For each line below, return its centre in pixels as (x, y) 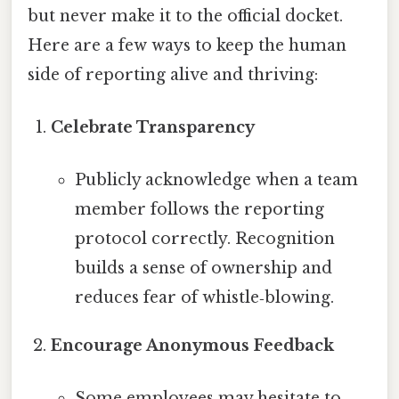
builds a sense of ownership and (203, 269)
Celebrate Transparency (153, 127)
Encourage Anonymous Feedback (193, 346)
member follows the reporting (199, 210)
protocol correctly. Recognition (204, 239)
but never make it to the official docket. (185, 16)
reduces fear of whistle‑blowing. (204, 298)
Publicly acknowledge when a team (216, 180)
